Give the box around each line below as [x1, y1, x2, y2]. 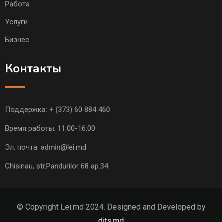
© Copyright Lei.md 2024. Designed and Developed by [16, 202, 206, 212]
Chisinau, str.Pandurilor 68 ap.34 [5, 162, 108, 171]
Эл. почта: [5, 143, 41, 152]
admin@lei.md [41, 143, 86, 152]
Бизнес [5, 35, 29, 45]
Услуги [5, 17, 28, 27]
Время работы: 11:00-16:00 [5, 124, 95, 133]
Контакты [5, 60, 61, 77]
